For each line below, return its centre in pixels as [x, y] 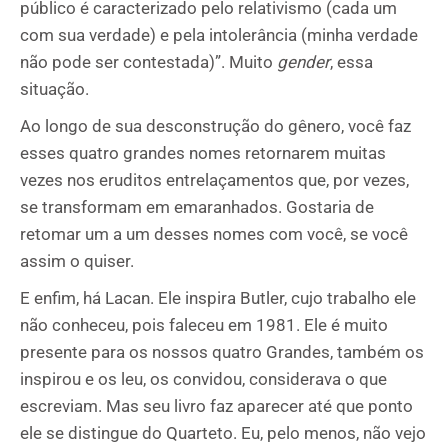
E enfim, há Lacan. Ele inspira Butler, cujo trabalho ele [218, 298]
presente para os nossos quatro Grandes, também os [222, 352]
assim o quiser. [77, 261]
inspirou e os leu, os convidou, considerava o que [203, 379]
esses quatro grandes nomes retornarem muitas [203, 153]
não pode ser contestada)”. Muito [148, 62]
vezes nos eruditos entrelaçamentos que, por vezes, [214, 180]
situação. [54, 89]
